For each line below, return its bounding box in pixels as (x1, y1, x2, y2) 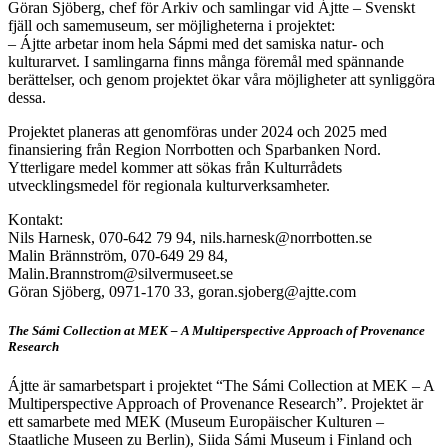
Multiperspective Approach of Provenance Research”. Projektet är (8, 395, 423, 413)
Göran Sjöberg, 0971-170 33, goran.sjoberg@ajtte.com (8, 283, 356, 301)
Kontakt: (8, 211, 63, 229)
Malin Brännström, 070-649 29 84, (8, 247, 228, 265)
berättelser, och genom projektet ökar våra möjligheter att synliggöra (8, 71, 435, 89)
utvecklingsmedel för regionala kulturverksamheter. (8, 177, 330, 195)
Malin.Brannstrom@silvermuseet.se (8, 265, 233, 283)
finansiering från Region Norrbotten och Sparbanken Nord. (8, 141, 381, 159)
